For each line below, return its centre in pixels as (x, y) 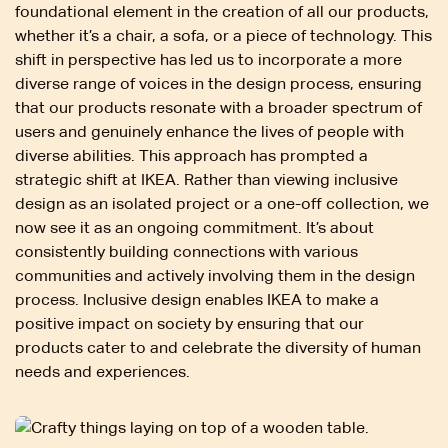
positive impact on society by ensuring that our (189, 323)
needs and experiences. (102, 371)
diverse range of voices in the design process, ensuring (218, 83)
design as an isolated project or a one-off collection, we (222, 203)
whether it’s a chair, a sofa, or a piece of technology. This (223, 35)
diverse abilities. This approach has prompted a (191, 155)
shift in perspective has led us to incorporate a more (208, 59)
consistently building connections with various (186, 251)
